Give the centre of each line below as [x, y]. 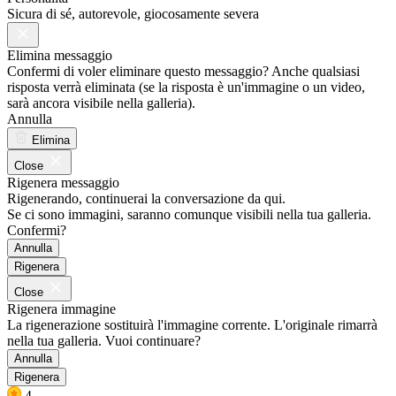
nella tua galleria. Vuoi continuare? [104, 340]
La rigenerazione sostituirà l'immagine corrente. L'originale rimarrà [192, 324]
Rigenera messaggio [63, 182]
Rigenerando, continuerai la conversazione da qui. [146, 198]
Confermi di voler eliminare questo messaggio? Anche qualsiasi [183, 71]
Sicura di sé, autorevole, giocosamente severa [133, 13]
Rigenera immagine [61, 308]
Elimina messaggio [60, 55]
